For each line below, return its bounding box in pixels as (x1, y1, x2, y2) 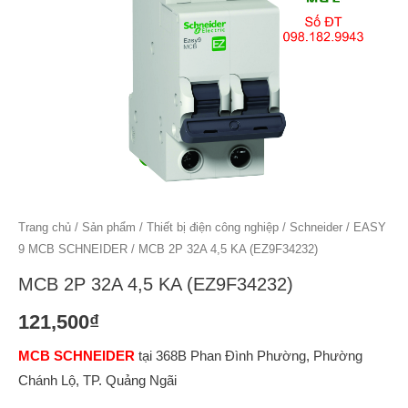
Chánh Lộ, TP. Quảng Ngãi (18, 373, 177, 389)
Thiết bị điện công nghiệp (147, 220, 279, 235)
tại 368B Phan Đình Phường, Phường (135, 349, 362, 364)
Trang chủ (18, 220, 71, 235)
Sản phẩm (82, 220, 136, 235)
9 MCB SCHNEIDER (18, 242, 127, 257)
